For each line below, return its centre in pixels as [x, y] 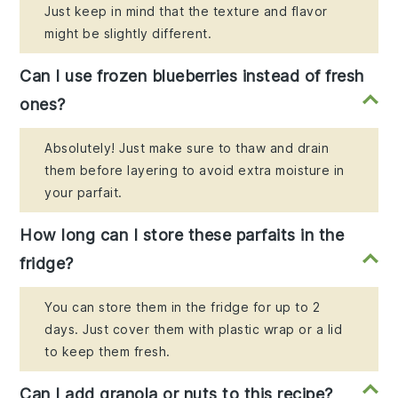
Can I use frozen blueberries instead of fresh [192, 76]
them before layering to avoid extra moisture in [195, 170]
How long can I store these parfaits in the [182, 235]
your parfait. [84, 192]
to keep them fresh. [107, 351]
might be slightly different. [128, 33]
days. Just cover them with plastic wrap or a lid [194, 329]
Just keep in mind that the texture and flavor [186, 11]
